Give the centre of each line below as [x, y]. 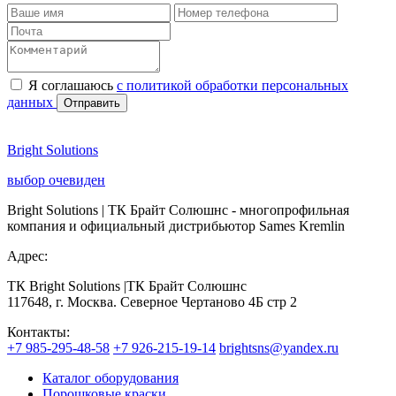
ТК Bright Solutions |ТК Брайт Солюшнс [127, 286]
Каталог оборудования [110, 377]
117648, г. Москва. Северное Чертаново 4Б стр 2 [152, 301]
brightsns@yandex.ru [279, 347]
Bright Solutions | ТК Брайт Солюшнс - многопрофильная [178, 209]
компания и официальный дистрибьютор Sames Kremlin [176, 225]
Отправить [92, 103]
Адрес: [27, 255]
